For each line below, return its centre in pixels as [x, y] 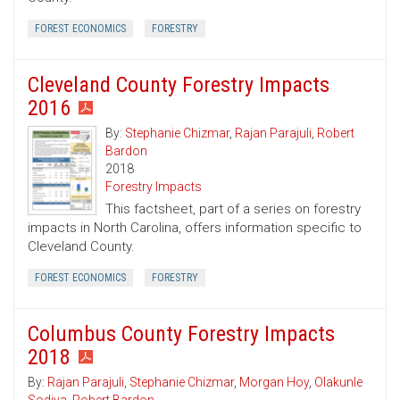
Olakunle [338, 383]
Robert [336, 133]
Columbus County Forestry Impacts [181, 334]
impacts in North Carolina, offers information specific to [195, 228]
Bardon [126, 151]
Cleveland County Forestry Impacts [179, 85]
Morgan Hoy [274, 383]
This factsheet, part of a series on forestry [233, 209]
